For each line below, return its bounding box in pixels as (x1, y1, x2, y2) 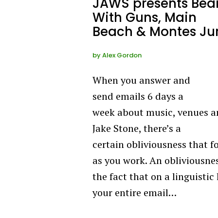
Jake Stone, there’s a (92, 121, 181, 135)
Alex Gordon (102, 50, 142, 60)
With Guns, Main (92, 8, 197, 26)
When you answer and (92, 73, 190, 87)
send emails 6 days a (92, 89, 183, 103)
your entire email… (92, 185, 177, 199)
